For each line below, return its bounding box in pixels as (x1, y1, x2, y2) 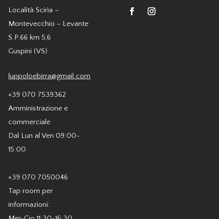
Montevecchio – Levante (8, 19, 89, 28)
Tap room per (8, 187, 53, 196)
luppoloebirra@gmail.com (8, 71, 91, 80)
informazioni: (8, 200, 50, 209)
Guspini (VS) (8, 46, 48, 55)
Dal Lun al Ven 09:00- (8, 131, 80, 140)
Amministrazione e (8, 104, 68, 112)
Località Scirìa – (8, 5, 59, 14)
